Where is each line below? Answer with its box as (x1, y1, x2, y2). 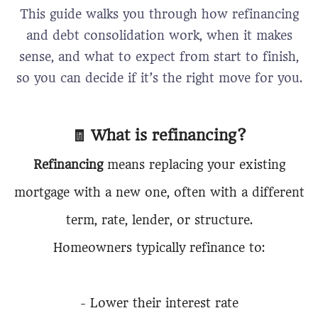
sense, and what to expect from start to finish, (19, 50, 299, 64)
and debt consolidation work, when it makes (26, 28, 292, 43)
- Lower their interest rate (79, 296, 238, 310)
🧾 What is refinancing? (71, 126, 247, 144)
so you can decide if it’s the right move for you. (16, 71, 302, 85)
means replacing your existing (102, 158, 285, 172)
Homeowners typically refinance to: (53, 241, 265, 255)
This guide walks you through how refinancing (19, 7, 299, 21)
